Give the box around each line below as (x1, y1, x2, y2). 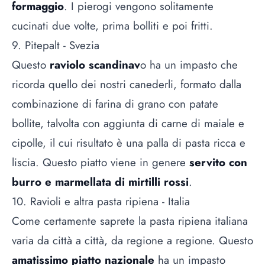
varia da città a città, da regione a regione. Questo (12, 232, 253, 249)
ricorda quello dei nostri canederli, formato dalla (12, 76, 241, 93)
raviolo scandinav (50, 57, 140, 73)
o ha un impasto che (140, 57, 238, 73)
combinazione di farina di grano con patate (12, 96, 218, 112)
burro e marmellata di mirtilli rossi (12, 174, 189, 190)
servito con (186, 154, 247, 171)
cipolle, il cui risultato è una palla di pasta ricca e (12, 135, 245, 151)
